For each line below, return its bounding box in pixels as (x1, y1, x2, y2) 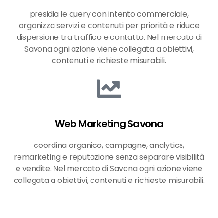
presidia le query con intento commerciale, (29, 8, 189, 20)
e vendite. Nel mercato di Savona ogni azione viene (15, 163, 202, 175)
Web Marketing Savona (54, 117, 163, 131)
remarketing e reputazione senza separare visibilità (14, 151, 204, 163)
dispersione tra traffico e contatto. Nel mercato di (16, 32, 202, 43)
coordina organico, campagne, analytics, (34, 140, 184, 151)
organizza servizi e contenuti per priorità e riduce (18, 20, 200, 32)
